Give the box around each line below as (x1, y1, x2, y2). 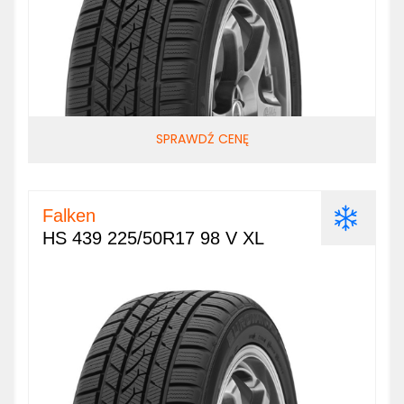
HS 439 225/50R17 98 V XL (42, 228, 264, 248)
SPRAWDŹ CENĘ (155, 130, 249, 148)
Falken (42, 206, 96, 225)
